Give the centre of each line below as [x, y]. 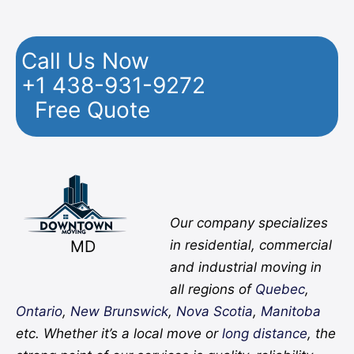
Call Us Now [86, 60]
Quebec [281, 290]
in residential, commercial [251, 245]
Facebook [65, 185]
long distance [265, 334]
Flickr [145, 185]
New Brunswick [119, 312]
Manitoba [291, 312]
